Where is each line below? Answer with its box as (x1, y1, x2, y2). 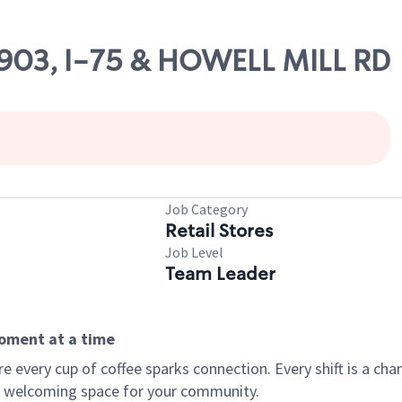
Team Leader (165, 262, 275, 285)
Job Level (165, 243, 223, 261)
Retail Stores (165, 219, 273, 242)
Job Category (165, 200, 248, 218)
